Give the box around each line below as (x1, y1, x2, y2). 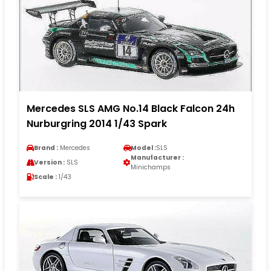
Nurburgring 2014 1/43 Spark (27, 117, 167, 131)
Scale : (34, 172, 57, 182)
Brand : (34, 143, 58, 153)
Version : (34, 158, 65, 168)
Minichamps (131, 163, 171, 172)
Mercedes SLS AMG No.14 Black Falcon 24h (27, 102, 235, 116)
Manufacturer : (131, 153, 184, 163)
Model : (131, 143, 156, 153)
